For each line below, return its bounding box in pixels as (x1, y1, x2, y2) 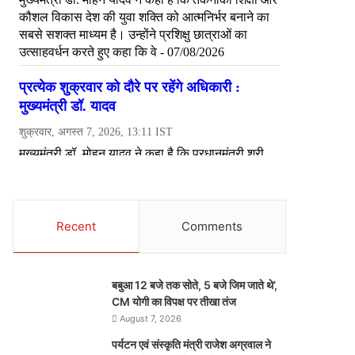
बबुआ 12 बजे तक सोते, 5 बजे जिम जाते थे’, (112, 278, 278, 292)
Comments (181, 219, 243, 234)
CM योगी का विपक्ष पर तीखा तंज (112, 295, 237, 308)
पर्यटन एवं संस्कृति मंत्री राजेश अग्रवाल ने (112, 338, 272, 351)
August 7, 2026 (120, 313, 182, 324)
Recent (55, 219, 96, 234)
